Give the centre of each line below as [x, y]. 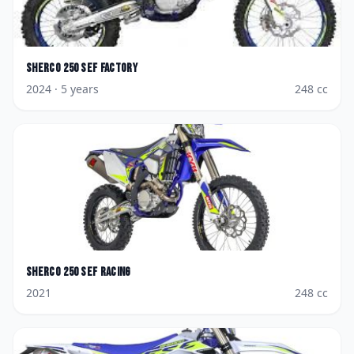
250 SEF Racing [97, 272]
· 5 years [75, 89]
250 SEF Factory [101, 68]
